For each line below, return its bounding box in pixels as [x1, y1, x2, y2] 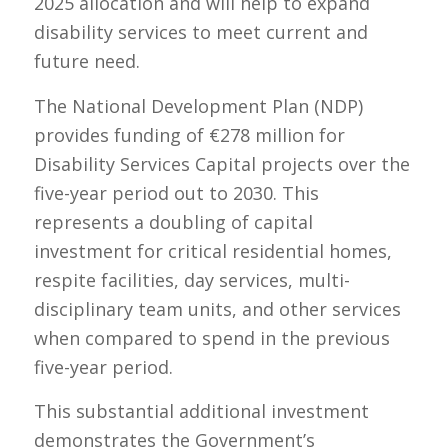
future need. [33, 49, 140, 74]
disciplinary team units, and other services [33, 296, 401, 321]
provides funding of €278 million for [33, 122, 345, 147]
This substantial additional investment [33, 398, 369, 423]
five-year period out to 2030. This [33, 180, 319, 205]
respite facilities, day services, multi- [33, 267, 350, 292]
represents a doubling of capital [33, 209, 313, 234]
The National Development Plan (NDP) [33, 93, 363, 118]
